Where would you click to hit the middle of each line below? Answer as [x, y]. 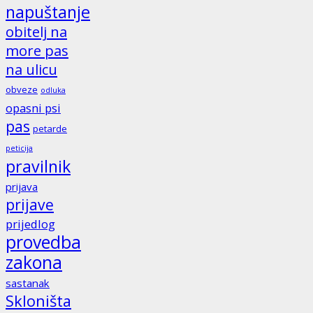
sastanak [28, 283]
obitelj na [36, 32]
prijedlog [30, 224]
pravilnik [38, 167]
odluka [53, 90]
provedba [43, 242]
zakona [34, 263]
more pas [37, 51]
